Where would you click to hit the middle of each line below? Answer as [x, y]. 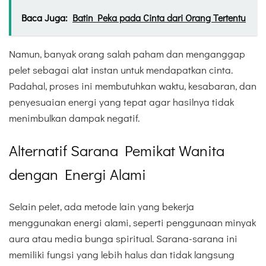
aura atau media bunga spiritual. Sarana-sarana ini [123, 238]
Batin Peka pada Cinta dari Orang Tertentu [159, 17]
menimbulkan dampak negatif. [74, 118]
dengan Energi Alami [77, 174]
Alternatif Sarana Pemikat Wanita [117, 150]
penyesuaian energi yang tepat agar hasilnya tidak [121, 102]
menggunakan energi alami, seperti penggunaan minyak [132, 222]
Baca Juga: [45, 17]
